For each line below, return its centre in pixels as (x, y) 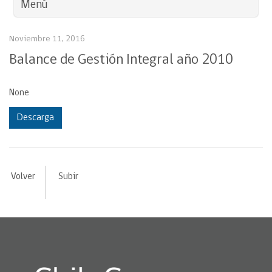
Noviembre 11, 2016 (47, 39)
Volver (23, 177)
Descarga (36, 118)
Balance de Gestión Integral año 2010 (121, 60)
